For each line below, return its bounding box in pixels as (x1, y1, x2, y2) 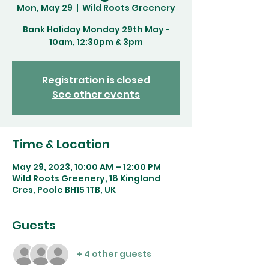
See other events (52, 87, 140, 101)
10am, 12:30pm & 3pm (49, 35, 143, 48)
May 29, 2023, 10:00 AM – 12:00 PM (12, 160, 161, 173)
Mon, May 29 (17, 1, 73, 14)
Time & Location (12, 135, 110, 153)
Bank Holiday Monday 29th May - (22, 23, 170, 35)
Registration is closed (42, 73, 150, 87)
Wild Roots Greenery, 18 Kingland (12, 172, 160, 184)
